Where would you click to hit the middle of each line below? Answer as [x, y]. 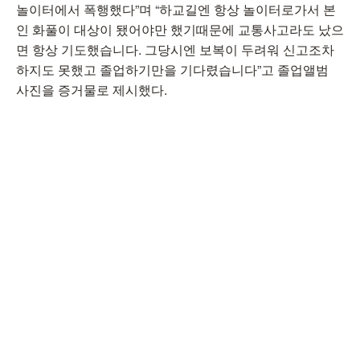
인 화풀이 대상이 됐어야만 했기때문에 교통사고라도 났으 [180, 29]
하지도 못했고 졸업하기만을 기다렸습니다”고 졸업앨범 [172, 70]
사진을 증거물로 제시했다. [92, 90]
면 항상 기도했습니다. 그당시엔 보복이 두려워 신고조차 [175, 49]
